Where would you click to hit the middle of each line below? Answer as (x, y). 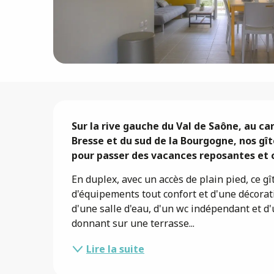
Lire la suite (116, 249)
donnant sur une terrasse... (133, 223)
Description (118, 115)
